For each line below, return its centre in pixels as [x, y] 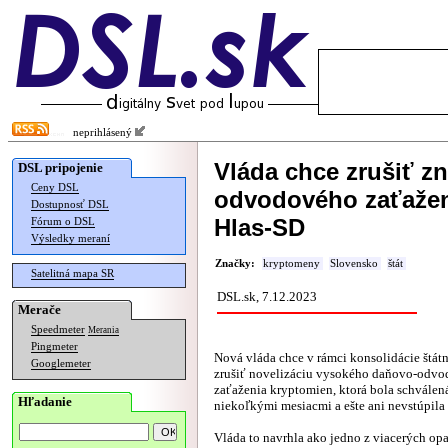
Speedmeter [58, 329]
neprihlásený [99, 132]
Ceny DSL [55, 187]
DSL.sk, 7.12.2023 [267, 296]
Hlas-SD [259, 227]
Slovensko [354, 263]
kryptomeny [291, 263]
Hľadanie [45, 401]
